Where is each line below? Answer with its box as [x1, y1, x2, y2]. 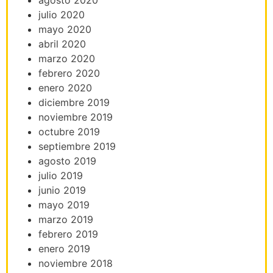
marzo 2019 [38, 213, 93, 225]
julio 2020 [38, 8, 85, 21]
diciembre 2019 [38, 96, 110, 108]
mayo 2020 [38, 23, 91, 35]
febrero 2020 [38, 66, 100, 79]
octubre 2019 [38, 125, 100, 138]
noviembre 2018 [38, 257, 113, 269]
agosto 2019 [38, 154, 96, 167]
